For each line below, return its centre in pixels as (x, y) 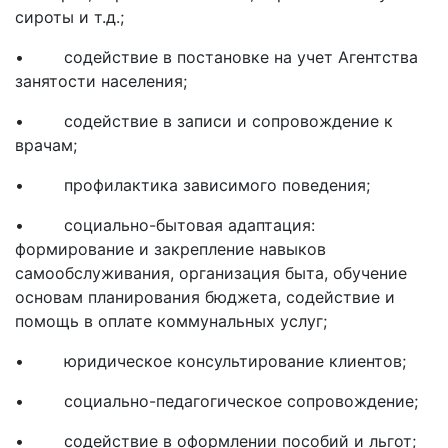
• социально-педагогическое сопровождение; (216, 401)
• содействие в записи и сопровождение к (204, 121)
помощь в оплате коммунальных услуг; (171, 321)
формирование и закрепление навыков (170, 249)
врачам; (46, 145)
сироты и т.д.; (69, 17)
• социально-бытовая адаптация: (165, 225)
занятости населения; (101, 81)
